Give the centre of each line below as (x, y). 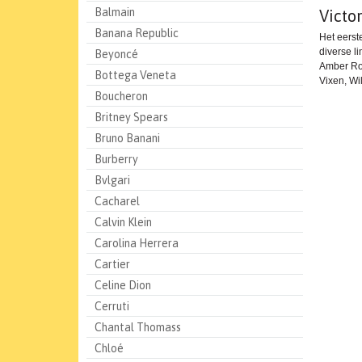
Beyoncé (116, 54)
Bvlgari (112, 180)
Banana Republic (137, 33)
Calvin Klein (123, 222)
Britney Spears (131, 117)
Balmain (115, 12)
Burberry (116, 159)
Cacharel (117, 201)
